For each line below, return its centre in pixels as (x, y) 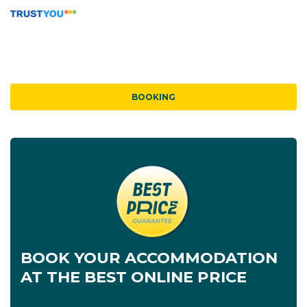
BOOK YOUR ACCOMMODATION (149, 258)
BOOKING (153, 97)
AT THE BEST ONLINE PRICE (134, 277)
